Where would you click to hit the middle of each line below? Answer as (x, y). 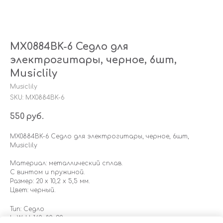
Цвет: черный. (33, 190)
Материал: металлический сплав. (66, 163)
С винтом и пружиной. (47, 172)
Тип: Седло (27, 209)
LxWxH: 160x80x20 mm (43, 218)
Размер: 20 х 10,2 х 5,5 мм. (50, 181)
